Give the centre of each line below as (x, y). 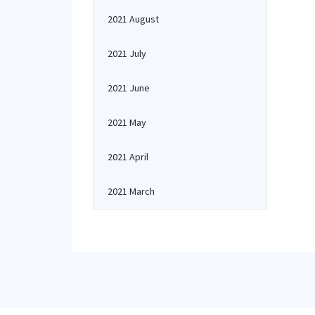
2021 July (127, 53)
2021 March (131, 191)
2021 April (128, 157)
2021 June (129, 88)
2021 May (127, 122)
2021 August (133, 19)
